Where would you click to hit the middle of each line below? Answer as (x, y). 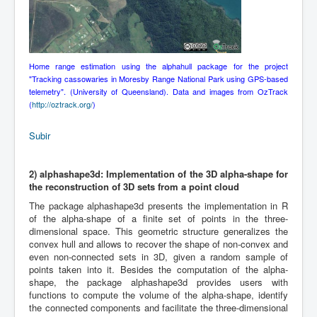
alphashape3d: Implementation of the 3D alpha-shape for (164, 173)
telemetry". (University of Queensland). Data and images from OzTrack (158, 91)
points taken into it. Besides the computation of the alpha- (158, 269)
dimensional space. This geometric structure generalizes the (158, 231)
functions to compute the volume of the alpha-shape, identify (158, 294)
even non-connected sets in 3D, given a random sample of (158, 256)
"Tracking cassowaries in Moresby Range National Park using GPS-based (158, 78)
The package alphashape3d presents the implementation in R (158, 205)
